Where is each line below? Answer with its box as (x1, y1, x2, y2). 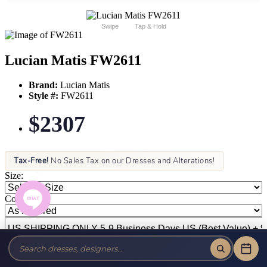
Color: (5, 194, 29, 204)
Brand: (29, 80, 58, 91)
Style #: (29, 91, 58, 101)
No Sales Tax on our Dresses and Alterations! (48, 156, 215, 167)
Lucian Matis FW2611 (5, 52, 141, 68)
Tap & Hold (134, 22, 166, 30)
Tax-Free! (14, 156, 49, 167)
